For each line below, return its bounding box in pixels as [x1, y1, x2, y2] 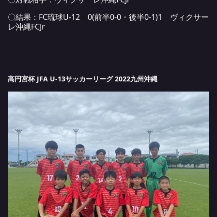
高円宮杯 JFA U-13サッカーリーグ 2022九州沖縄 [8, 74, 157, 84]
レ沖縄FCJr [8, 21, 45, 32]
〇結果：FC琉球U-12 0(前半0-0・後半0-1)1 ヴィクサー [8, 12, 209, 23]
